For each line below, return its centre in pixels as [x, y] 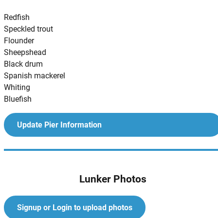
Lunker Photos [113, 179]
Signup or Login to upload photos [74, 208]
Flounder [19, 40]
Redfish [17, 17]
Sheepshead [25, 52]
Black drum [23, 64]
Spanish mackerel [35, 75]
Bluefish [18, 99]
